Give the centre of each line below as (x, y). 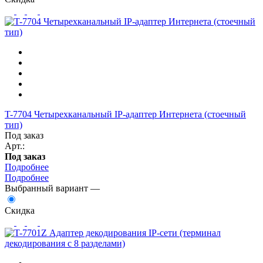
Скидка (20, 210)
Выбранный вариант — (52, 188)
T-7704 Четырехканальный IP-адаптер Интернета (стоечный (125, 114)
